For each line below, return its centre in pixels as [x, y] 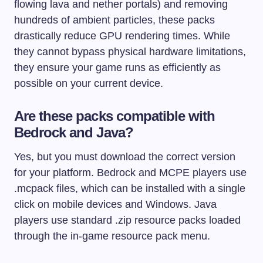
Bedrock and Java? [74, 133]
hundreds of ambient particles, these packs [114, 20]
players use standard [65, 220]
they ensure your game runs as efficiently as [117, 68]
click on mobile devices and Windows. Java [115, 205]
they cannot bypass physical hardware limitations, [130, 52]
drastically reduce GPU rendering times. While [122, 36]
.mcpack [34, 189]
